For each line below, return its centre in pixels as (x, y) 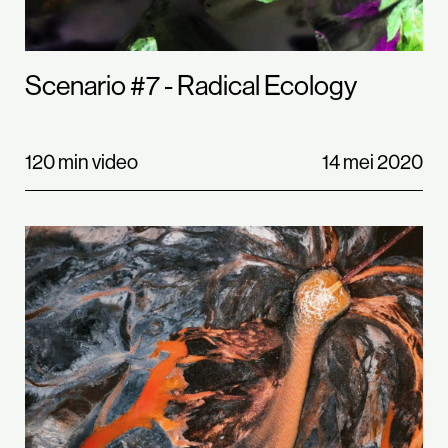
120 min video (81, 161)
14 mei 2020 (372, 161)
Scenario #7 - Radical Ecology (191, 84)
